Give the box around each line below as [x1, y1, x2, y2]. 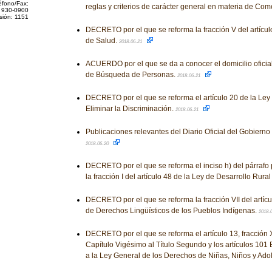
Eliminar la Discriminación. [85, 104, 175, 113]
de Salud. [85, 36, 119, 45]
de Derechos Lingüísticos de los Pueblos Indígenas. [85, 206, 259, 215]
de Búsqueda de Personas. [85, 70, 177, 79]
